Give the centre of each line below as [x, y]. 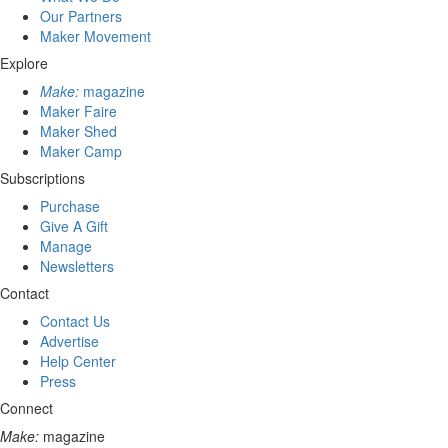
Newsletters [77, 266]
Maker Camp [81, 151]
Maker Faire [78, 111]
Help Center [78, 361]
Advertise [69, 341]
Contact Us [75, 321]
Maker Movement [95, 36]
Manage [66, 246]
